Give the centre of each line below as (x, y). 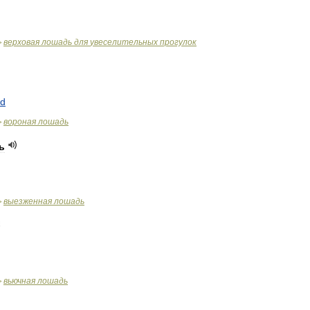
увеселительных (124, 42)
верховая (21, 42)
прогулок (178, 42)
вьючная (19, 281)
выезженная (28, 201)
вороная (20, 122)
